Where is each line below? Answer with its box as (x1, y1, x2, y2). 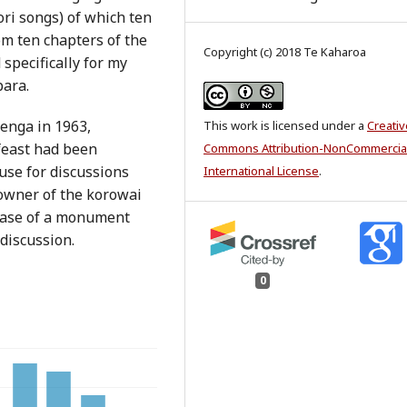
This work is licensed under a (203, 117, 367, 134)
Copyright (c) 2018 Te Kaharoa (203, 44, 366, 60)
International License (203, 163, 319, 179)
